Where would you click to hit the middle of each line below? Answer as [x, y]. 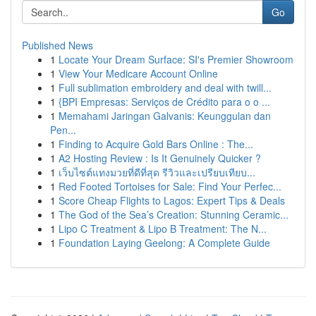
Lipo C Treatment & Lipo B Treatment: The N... [163, 229]
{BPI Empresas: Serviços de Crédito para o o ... [164, 102]
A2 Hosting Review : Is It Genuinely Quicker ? [160, 158]
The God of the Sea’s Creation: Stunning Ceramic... [174, 214]
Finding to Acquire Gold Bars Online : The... [156, 144]
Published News [57, 45]
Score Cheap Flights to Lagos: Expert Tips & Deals [172, 200]
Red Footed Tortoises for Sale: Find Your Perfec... [170, 186]
